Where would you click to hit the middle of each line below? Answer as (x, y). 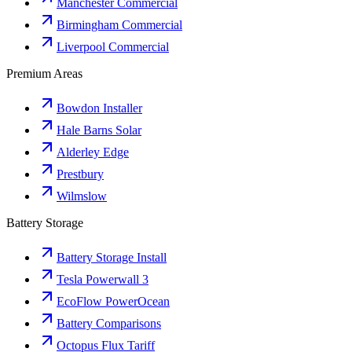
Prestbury (80, 174)
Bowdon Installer (99, 108)
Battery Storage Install (112, 258)
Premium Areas (44, 74)
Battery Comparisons (109, 324)
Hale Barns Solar (99, 130)
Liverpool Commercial (113, 47)
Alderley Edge (93, 152)
